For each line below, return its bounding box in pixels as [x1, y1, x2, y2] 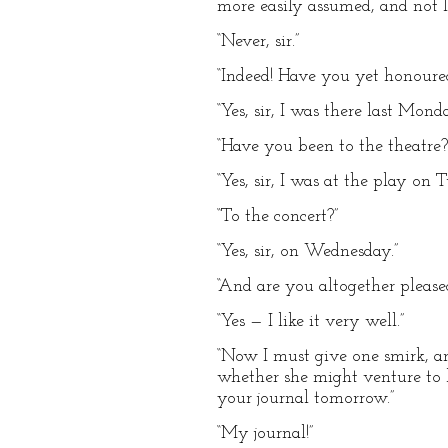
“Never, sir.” [217, 32, 299, 51]
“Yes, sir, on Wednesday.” [217, 242, 398, 261]
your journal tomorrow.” [217, 389, 394, 408]
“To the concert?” [217, 207, 338, 226]
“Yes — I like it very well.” [217, 312, 404, 331]
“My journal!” [217, 424, 313, 443]
